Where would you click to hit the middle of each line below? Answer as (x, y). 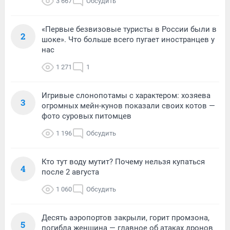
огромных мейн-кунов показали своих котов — (128, 106)
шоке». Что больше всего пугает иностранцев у (128, 39)
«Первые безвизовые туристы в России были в (129, 29)
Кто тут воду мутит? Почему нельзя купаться (123, 161)
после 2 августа (70, 172)
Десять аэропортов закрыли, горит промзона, (126, 217)
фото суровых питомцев (87, 116)
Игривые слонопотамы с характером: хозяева (126, 95)
